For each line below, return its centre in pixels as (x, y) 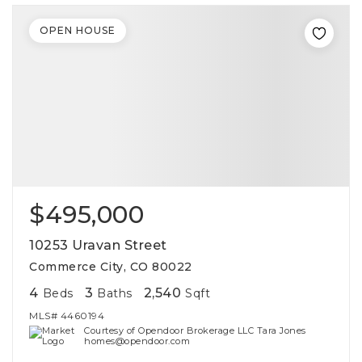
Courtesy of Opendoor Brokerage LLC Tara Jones (195, 330)
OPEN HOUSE (78, 30)
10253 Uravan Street (98, 245)
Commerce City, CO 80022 (111, 267)
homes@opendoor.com (137, 341)
